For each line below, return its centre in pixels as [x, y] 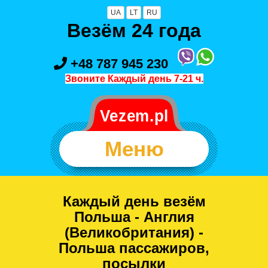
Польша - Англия [134, 217]
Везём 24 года [134, 31]
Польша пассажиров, [134, 248]
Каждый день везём [134, 201]
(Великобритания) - [134, 232]
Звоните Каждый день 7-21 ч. [134, 78]
